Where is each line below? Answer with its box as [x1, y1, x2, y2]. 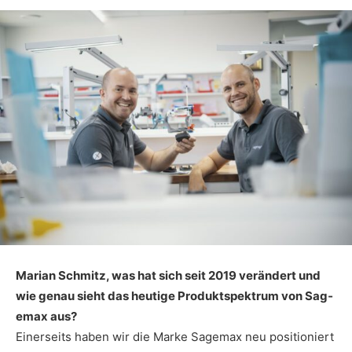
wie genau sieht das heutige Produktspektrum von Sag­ [16, 288, 333, 303]
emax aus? [16, 308, 77, 324]
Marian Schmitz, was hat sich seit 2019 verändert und [16, 267, 321, 283]
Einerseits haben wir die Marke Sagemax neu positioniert [16, 328, 334, 344]
